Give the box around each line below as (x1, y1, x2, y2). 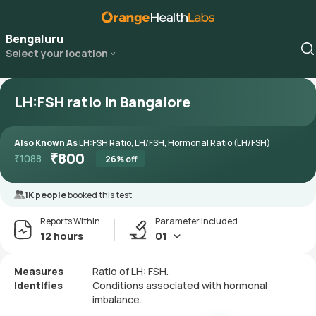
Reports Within (40, 215, 100, 227)
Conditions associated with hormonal (92, 279, 267, 292)
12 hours (40, 229, 83, 243)
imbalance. (92, 293, 142, 306)
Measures (14, 265, 63, 278)
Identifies (14, 279, 63, 292)
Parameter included (155, 215, 238, 227)
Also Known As (14, 137, 79, 149)
